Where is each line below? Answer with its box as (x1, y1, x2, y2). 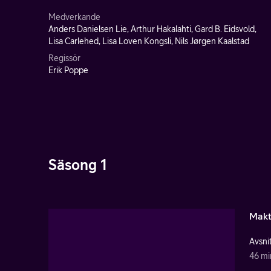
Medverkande (48, 12, 100, 22)
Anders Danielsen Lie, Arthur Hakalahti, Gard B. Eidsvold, (48, 24, 256, 34)
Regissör (48, 53, 80, 63)
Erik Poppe (48, 65, 88, 75)
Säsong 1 (48, 156, 107, 173)
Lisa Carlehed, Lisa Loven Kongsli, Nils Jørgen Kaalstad (48, 36, 249, 46)
